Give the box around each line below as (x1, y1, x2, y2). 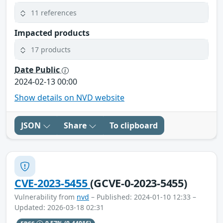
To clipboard (110, 120, 158, 131)
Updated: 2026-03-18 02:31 (14, 203, 104, 213)
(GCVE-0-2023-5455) (90, 176, 187, 191)
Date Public (14, 64, 62, 76)
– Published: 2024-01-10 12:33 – (89, 192, 196, 202)
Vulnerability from (14, 192, 77, 202)
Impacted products (14, 27, 90, 39)
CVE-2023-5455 (14, 176, 91, 191)
